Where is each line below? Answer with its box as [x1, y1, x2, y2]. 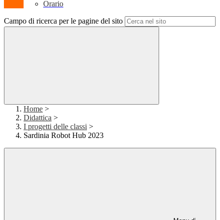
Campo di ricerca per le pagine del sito [4, 17, 123, 26]
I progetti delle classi [24, 122, 87, 131]
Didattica [24, 113, 52, 122]
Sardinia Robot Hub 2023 [24, 131, 104, 140]
